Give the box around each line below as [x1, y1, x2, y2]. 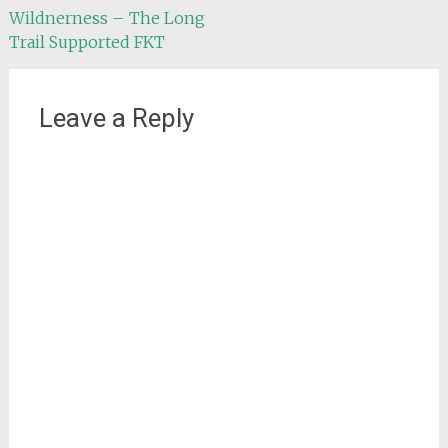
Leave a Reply [38, 103, 194, 133]
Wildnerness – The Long [8, 8, 205, 28]
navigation [7, 14, 129, 44]
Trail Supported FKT [8, 32, 165, 52]
